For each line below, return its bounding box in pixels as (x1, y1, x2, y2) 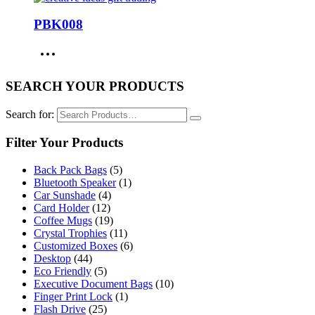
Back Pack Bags (34, 164, 107, 176)
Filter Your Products (6, 135, 123, 150)
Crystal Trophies (34, 227, 107, 240)
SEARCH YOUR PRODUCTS (6, 78, 184, 94)
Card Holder (34, 202, 89, 214)
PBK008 (34, 17, 83, 32)
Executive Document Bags (34, 278, 153, 290)
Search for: (6, 108, 54, 120)
